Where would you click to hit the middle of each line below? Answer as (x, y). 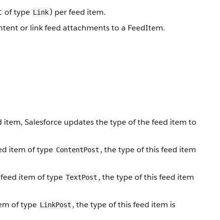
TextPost (82, 177)
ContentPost (78, 150)
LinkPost (55, 205)
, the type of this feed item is (124, 205)
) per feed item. (78, 12)
